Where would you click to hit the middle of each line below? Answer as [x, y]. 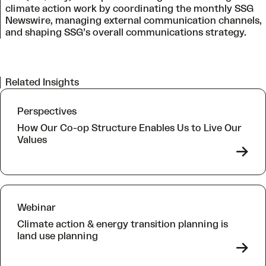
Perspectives [47, 111]
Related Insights [42, 82]
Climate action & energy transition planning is [123, 224]
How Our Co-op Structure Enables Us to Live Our [129, 128]
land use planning [59, 236]
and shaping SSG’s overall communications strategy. [126, 32]
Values [32, 140]
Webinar [37, 208]
